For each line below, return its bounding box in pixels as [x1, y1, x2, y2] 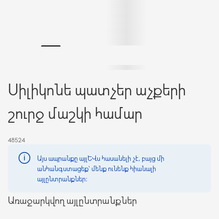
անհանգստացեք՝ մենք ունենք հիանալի [37, 164, 156, 173]
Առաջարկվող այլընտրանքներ [8, 194, 137, 206]
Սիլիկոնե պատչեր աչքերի [8, 79, 186, 99]
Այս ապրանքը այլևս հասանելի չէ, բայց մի [37, 153, 164, 163]
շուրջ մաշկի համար [8, 102, 142, 123]
